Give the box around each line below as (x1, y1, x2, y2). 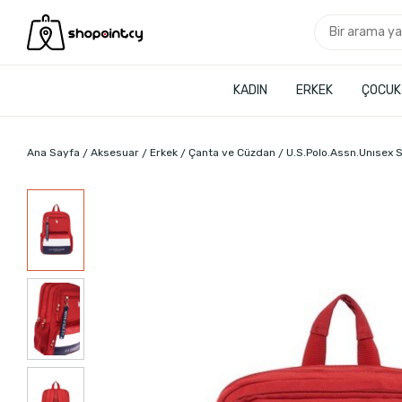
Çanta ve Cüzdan (188, 146, 275, 159)
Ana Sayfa (27, 146, 80, 159)
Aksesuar (91, 146, 139, 159)
